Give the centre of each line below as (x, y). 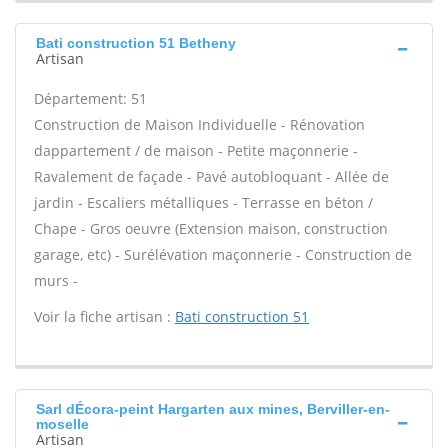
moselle (62, 424)
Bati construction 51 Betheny (136, 43)
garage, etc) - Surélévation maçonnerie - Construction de (223, 254)
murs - (56, 280)
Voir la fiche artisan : (104, 316)
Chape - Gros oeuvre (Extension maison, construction (211, 228)
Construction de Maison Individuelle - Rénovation (199, 124)
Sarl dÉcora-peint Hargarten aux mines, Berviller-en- (213, 409)
